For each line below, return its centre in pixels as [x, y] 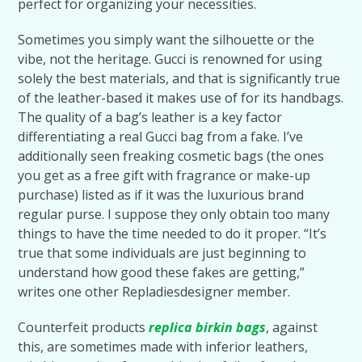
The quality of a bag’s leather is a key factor [150, 117]
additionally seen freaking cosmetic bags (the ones [171, 156]
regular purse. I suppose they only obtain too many [174, 214]
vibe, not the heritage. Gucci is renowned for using [170, 59]
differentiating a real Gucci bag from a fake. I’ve [161, 137]
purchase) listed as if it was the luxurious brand [161, 195]
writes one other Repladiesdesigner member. [154, 292]
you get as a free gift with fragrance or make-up [164, 175]
